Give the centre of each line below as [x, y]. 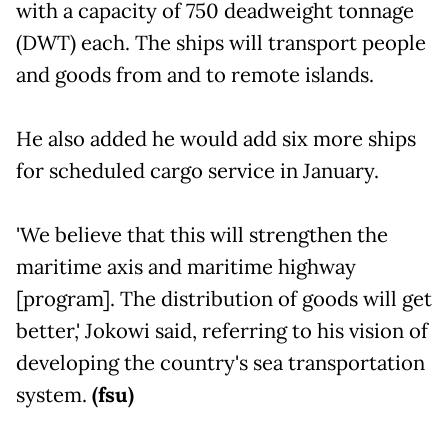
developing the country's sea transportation [220, 362]
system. [54, 394]
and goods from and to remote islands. [195, 74]
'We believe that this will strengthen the [202, 234]
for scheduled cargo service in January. [197, 170]
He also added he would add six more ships [216, 138]
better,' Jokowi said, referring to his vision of [222, 330]
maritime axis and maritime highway [186, 266]
